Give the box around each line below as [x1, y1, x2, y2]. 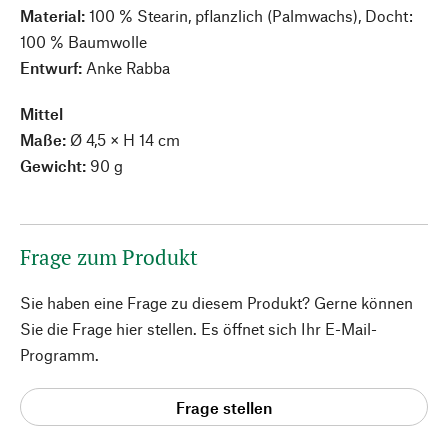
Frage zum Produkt [20, 243, 198, 271]
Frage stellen [176, 397, 272, 417]
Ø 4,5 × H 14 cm [66, 130, 180, 149]
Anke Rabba [86, 58, 170, 77]
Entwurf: [20, 58, 86, 77]
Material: [20, 6, 89, 25]
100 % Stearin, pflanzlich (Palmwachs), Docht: [89, 6, 413, 25]
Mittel [20, 104, 63, 123]
